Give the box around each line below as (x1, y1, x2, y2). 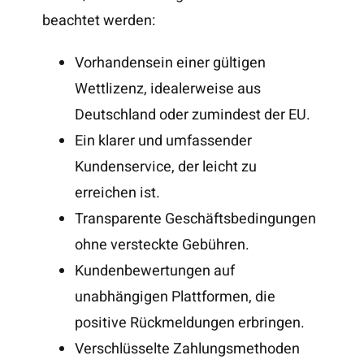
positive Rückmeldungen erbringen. (75, 311, 305, 334)
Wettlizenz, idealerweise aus (75, 77, 262, 100)
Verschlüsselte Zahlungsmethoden (75, 337, 301, 360)
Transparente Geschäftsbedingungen (75, 207, 317, 230)
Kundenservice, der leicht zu (75, 155, 258, 178)
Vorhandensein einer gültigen (75, 51, 266, 74)
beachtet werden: (42, 9, 156, 32)
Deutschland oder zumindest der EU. (75, 103, 311, 126)
